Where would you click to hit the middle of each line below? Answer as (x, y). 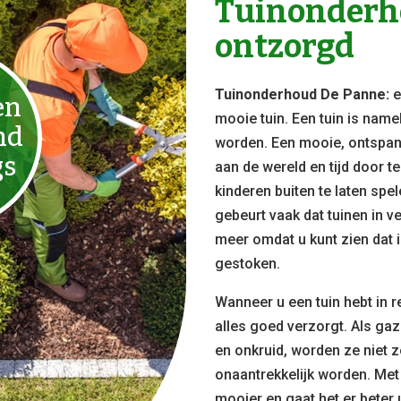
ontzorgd (285, 46)
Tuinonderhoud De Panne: (304, 94)
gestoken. (248, 263)
